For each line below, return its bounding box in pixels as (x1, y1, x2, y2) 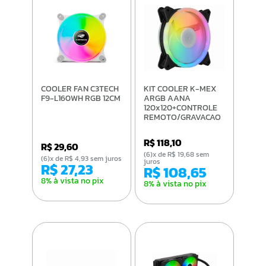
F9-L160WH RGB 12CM (40, 92, 121, 105)
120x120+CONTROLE (144, 102, 218, 115)
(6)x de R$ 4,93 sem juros (49, 153, 122, 164)
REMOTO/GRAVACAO (144, 111, 221, 124)
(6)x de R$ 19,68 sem (144, 149, 153, 160)
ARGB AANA (144, 92, 191, 105)
